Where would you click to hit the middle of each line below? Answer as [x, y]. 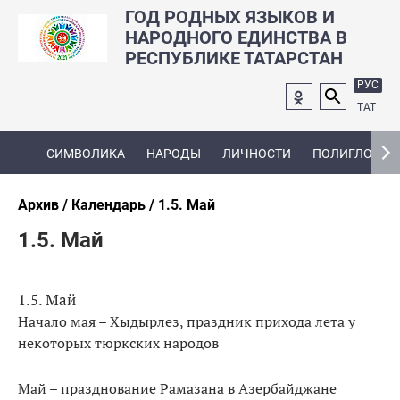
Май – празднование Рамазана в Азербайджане [177, 388]
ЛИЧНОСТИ [257, 153]
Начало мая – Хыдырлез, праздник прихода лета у [187, 321]
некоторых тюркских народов [118, 343]
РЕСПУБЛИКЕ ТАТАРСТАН [234, 58]
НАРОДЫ [174, 153]
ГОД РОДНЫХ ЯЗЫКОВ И [230, 17]
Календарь [108, 205]
